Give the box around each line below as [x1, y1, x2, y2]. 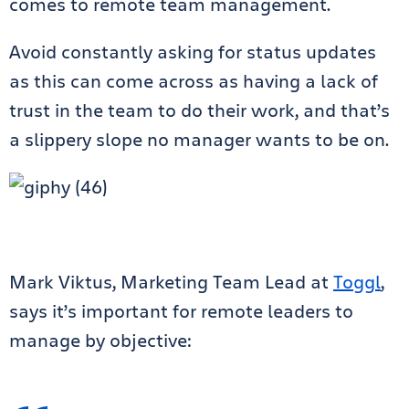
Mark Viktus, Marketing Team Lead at [9, 269, 333, 294]
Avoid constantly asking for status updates [9, 39, 376, 64]
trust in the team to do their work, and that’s [9, 98, 390, 122]
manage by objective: [9, 328, 196, 352]
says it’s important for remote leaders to [9, 299, 353, 323]
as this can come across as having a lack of [9, 68, 378, 93]
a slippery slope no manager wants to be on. [9, 127, 389, 152]
